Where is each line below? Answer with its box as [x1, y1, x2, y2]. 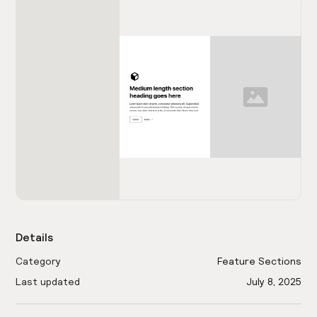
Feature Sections [217, 255, 301, 267]
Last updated [16, 276, 81, 288]
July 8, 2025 [246, 276, 301, 288]
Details [16, 231, 54, 244]
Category [16, 255, 62, 267]
